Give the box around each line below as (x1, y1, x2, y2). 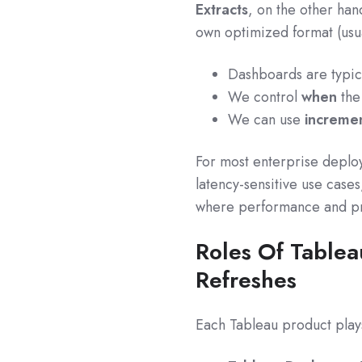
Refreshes (196, 263, 297, 297)
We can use (228, 109, 305, 131)
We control (228, 86, 302, 108)
